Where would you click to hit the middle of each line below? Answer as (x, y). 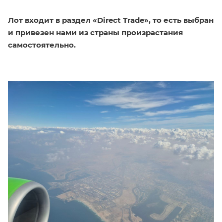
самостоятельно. (42, 45)
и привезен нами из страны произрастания (95, 33)
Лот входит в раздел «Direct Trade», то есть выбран (111, 20)
